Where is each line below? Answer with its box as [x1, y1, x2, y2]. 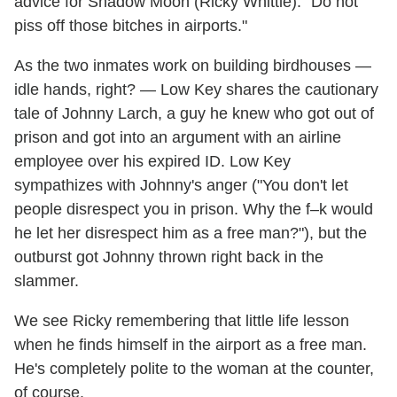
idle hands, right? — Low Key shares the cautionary [14, 80, 378, 98]
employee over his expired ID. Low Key [14, 152, 291, 170]
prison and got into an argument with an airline [14, 128, 341, 146]
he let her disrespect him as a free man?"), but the [14, 223, 367, 242]
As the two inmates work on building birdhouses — [14, 56, 371, 74]
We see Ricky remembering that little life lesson [14, 311, 349, 330]
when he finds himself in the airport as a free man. [14, 335, 367, 354]
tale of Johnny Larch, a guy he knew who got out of [14, 104, 374, 122]
